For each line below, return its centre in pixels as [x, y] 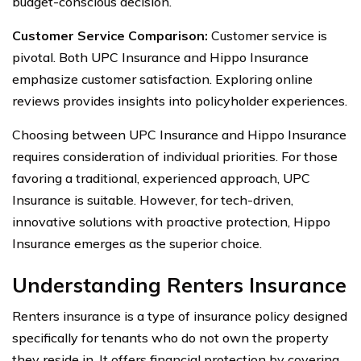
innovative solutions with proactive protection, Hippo [171, 221]
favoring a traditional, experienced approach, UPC [161, 178]
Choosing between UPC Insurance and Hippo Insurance [179, 134]
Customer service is [269, 35]
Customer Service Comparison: [112, 35]
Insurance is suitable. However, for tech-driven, [153, 199]
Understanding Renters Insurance [179, 284]
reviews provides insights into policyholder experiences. [180, 100]
